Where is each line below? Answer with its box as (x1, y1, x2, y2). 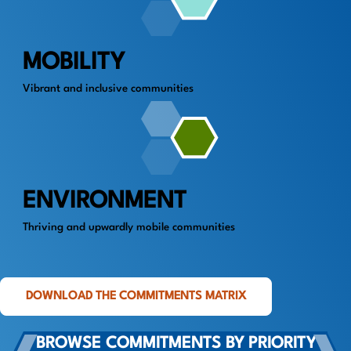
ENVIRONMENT (23, 190, 186, 213)
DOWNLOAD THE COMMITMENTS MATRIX (26, 291, 246, 302)
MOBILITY (23, 52, 125, 74)
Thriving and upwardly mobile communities (23, 222, 235, 233)
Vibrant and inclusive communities (23, 83, 194, 94)
